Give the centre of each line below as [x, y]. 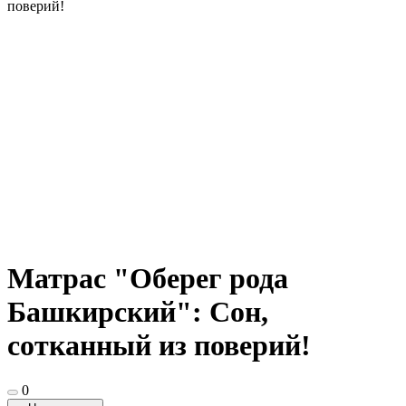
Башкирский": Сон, [138, 312]
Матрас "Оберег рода [148, 279]
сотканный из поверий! [159, 346]
